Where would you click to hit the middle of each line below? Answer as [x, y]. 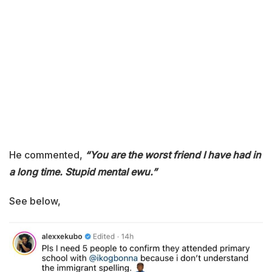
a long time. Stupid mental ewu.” [83, 172]
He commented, [47, 155]
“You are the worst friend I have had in [173, 155]
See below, [35, 201]
